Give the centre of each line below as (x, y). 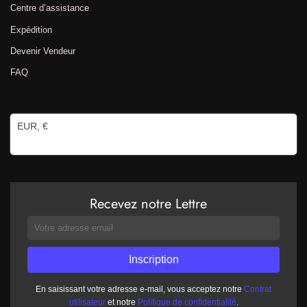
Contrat (258, 289)
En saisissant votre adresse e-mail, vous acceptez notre (140, 289)
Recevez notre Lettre (148, 204)
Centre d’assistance (50, 8)
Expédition (31, 29)
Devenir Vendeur (43, 51)
